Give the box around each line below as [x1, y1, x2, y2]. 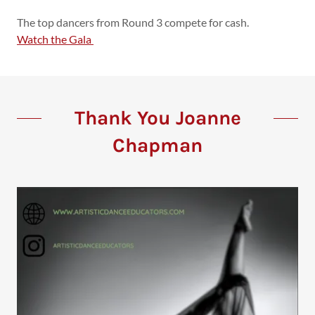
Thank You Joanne [74, 105, 241, 129]
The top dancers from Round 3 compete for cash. [17, 15, 249, 29]
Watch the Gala [17, 32, 94, 46]
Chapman [112, 133, 202, 157]
